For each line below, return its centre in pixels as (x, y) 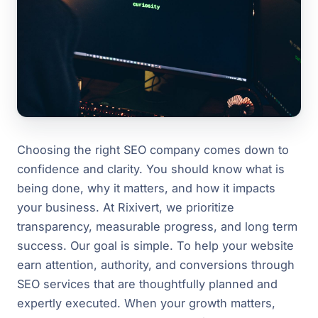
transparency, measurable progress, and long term (157, 227)
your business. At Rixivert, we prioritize (126, 208)
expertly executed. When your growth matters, (146, 303)
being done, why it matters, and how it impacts (146, 188)
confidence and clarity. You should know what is (151, 169)
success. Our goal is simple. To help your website (155, 246)
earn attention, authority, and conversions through (156, 265)
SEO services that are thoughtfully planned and (147, 284)
